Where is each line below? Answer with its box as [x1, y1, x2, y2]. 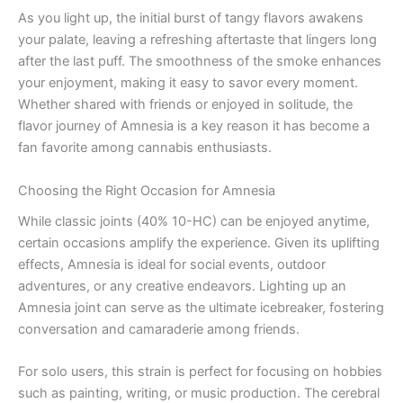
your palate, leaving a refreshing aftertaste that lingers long [18, 31, 377, 49]
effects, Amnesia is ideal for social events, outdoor [18, 255, 326, 273]
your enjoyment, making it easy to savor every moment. [18, 75, 358, 92]
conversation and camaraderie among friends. [18, 320, 300, 337]
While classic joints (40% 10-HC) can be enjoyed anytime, [18, 212, 370, 229]
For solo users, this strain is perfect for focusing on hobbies [18, 363, 382, 381]
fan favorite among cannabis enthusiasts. [18, 139, 272, 157]
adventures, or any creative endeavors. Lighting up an [18, 277, 346, 294]
